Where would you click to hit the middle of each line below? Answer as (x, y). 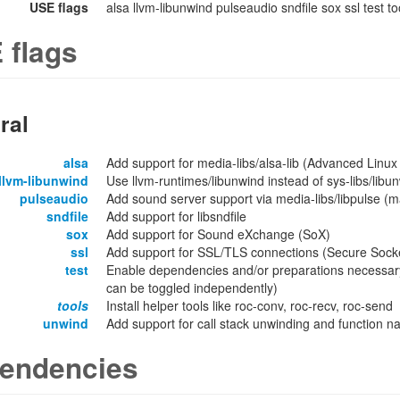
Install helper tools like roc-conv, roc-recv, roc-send (250, 305)
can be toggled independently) (192, 287)
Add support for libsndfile (176, 216)
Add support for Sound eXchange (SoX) (218, 234)
